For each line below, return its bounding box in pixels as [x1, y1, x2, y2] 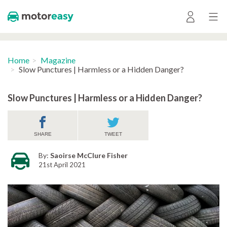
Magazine [41, 55, 75, 65]
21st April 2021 [39, 161, 86, 169]
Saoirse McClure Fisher [50, 151, 128, 160]
